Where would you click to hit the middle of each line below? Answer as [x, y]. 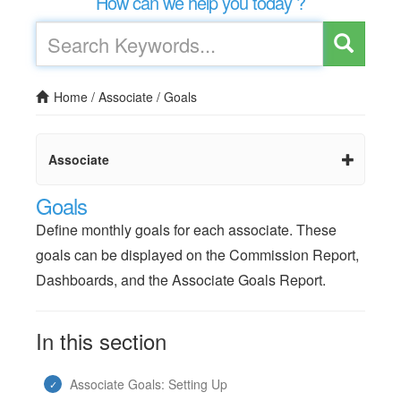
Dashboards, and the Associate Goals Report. [181, 280]
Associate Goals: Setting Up [149, 384]
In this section [101, 341]
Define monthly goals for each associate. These [186, 230]
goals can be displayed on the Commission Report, [197, 255]
